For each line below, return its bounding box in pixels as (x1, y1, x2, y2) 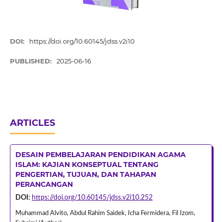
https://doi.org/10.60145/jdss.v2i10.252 (31, 194, 153, 201)
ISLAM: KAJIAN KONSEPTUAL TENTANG (15, 160, 159, 169)
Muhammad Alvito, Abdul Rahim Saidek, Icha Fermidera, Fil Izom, (15, 210, 195, 217)
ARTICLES (9, 117, 55, 128)
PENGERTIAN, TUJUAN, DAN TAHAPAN (15, 170, 156, 179)
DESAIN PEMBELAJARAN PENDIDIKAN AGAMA (15, 150, 186, 159)
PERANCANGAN (15, 180, 73, 189)
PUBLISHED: (9, 57, 54, 65)
